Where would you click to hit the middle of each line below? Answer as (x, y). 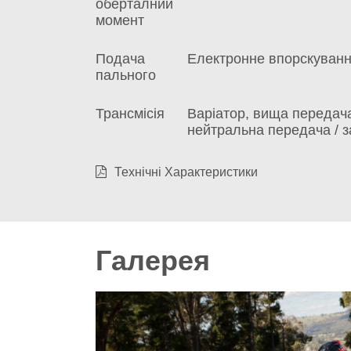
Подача (120, 59)
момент (120, 21)
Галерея (153, 261)
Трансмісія (130, 114)
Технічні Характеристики (186, 172)
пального (126, 76)
